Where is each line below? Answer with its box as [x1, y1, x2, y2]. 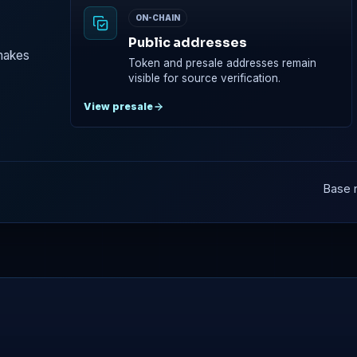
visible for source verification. [128, 72, 281, 85]
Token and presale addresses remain [128, 57, 317, 70]
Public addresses [128, 34, 248, 52]
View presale [84, 100, 154, 113]
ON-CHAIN [135, 13, 181, 23]
